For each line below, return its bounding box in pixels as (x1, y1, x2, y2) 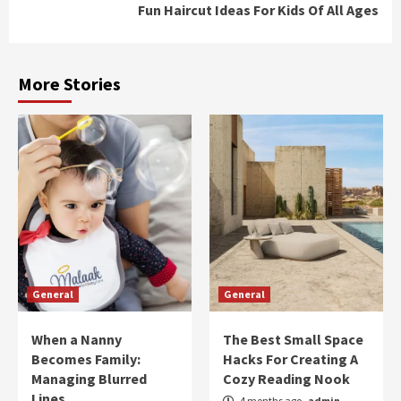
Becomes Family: (31, 349, 141, 368)
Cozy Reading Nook (223, 369, 350, 388)
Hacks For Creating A (223, 349, 358, 368)
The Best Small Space (223, 329, 363, 348)
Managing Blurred (31, 369, 147, 388)
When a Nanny (31, 329, 122, 348)
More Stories (18, 72, 121, 95)
